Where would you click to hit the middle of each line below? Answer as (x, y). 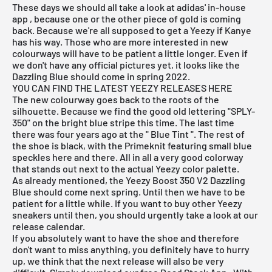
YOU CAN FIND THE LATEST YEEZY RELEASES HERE (122, 88)
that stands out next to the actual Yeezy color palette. (126, 169)
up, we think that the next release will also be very (118, 261)
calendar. (65, 226)
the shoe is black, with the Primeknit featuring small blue (132, 146)
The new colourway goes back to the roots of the (116, 100)
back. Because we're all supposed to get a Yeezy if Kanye (132, 30)
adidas (191, 7)
